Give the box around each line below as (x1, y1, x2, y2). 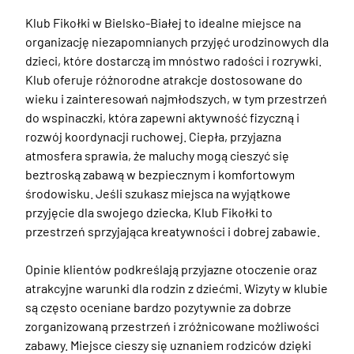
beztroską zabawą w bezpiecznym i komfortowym (25, 167, 295, 182)
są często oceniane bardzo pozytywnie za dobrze (25, 299, 292, 314)
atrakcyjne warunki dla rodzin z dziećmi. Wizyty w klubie (25, 281, 328, 296)
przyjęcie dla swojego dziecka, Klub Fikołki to (25, 205, 273, 220)
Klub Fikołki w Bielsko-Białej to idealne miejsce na (25, 15, 301, 30)
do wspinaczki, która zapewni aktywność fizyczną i (25, 110, 299, 125)
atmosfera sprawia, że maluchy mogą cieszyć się (25, 148, 289, 163)
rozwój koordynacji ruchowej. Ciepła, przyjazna (25, 129, 281, 144)
